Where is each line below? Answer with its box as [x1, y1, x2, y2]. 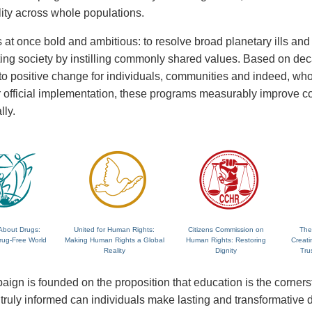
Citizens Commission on [187, 226, 264, 234]
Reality [103, 247, 125, 255]
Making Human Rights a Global [64, 236, 164, 244]
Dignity [214, 247, 237, 255]
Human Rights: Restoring [185, 236, 266, 244]
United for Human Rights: [74, 226, 155, 234]
